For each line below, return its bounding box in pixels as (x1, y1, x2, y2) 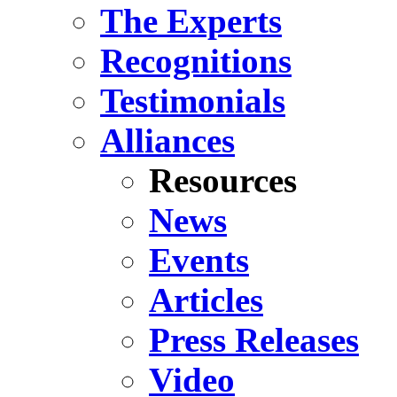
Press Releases (149, 321, 359, 360)
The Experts (100, 2, 282, 41)
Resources (149, 161, 297, 200)
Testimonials (100, 82, 285, 121)
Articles (149, 281, 263, 320)
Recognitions (100, 42, 292, 81)
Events (149, 241, 249, 280)
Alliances (100, 121, 235, 160)
